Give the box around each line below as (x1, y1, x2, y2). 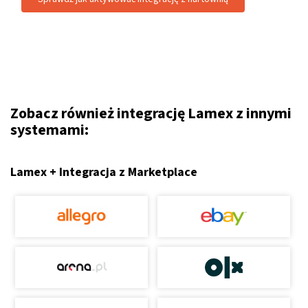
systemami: (10, 119, 89, 141)
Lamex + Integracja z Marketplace (10, 164, 197, 181)
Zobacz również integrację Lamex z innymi (10, 102, 291, 124)
